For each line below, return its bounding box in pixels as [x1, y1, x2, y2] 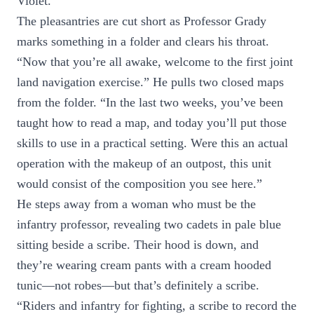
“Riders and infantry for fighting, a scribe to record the [17, 299, 296, 313]
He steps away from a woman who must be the [17, 197, 256, 211]
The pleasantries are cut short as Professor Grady [17, 14, 266, 28]
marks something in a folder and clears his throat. [17, 34, 269, 48]
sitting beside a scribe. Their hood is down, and [17, 238, 259, 252]
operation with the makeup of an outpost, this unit [17, 156, 271, 170]
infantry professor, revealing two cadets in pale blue [17, 217, 281, 231]
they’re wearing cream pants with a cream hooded [17, 258, 271, 272]
